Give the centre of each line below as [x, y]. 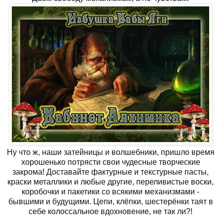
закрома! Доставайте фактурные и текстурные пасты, [110, 172]
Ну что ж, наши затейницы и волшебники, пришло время [110, 152]
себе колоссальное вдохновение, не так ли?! [110, 211]
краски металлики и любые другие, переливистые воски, [110, 182]
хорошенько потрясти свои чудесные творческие [110, 162]
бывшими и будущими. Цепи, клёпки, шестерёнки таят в [110, 201]
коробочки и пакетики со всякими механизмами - [110, 191]
